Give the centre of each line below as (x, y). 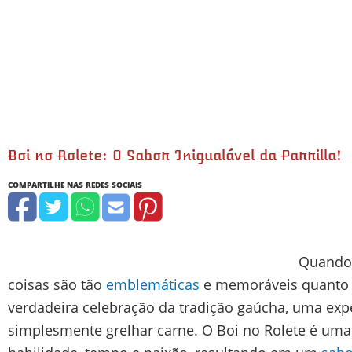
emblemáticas (153, 284)
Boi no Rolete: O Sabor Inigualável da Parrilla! (175, 156)
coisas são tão (57, 284)
